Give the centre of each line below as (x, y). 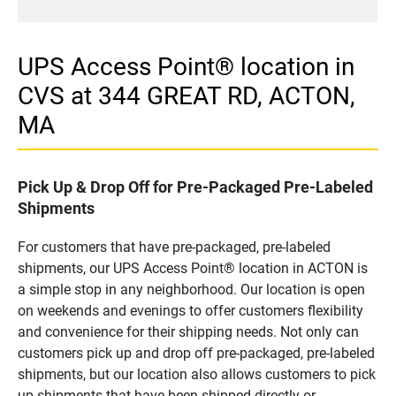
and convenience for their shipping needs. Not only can (188, 331)
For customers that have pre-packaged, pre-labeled (174, 247)
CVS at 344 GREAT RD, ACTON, (187, 95)
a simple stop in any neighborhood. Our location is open (191, 289)
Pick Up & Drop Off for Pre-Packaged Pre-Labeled (195, 187)
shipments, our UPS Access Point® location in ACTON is (193, 268)
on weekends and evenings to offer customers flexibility (190, 310)
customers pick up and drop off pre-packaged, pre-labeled (196, 353)
